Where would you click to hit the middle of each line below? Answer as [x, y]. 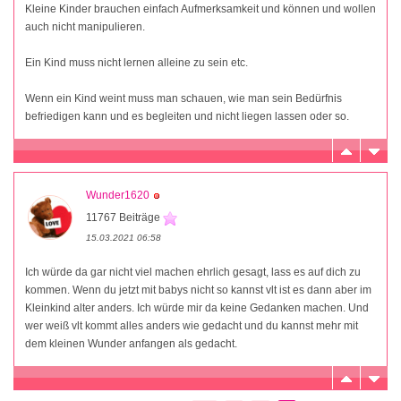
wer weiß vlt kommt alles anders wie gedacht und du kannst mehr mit [192, 326]
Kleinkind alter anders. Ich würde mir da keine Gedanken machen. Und [197, 308]
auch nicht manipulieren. [85, 27]
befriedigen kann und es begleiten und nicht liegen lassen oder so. [187, 117]
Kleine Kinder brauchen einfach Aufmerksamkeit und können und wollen [200, 9]
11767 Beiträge [124, 218]
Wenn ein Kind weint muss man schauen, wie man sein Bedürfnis [183, 99]
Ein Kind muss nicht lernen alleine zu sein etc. [137, 63]
